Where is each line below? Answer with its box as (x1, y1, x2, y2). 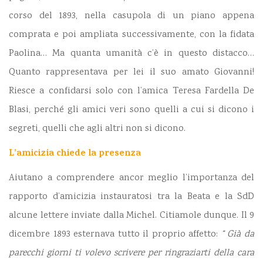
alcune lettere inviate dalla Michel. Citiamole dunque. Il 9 (9, 208, 254, 222)
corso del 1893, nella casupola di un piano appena (9, 9, 254, 23)
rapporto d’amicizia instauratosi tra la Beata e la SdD (9, 190, 254, 204)
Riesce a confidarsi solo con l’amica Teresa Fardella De (9, 84, 254, 98)
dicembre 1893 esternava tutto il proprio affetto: (9, 227, 221, 241)
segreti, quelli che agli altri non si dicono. (9, 122, 186, 136)
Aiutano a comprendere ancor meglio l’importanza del (9, 171, 254, 185)
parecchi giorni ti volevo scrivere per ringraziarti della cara (9, 246, 254, 260)
